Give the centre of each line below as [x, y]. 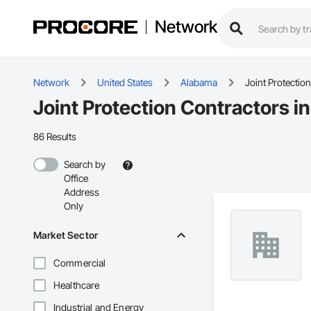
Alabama [199, 83]
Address [82, 192]
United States [125, 83]
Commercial [80, 263]
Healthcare [77, 285]
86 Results [55, 137]
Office [76, 178]
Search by [85, 165]
